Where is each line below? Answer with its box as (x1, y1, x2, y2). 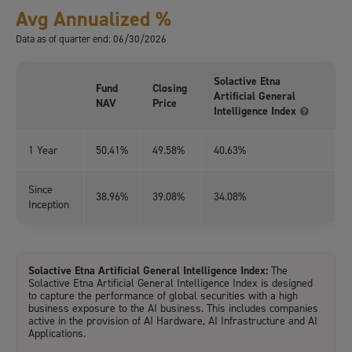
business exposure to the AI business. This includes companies (28, 301, 318, 317)
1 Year (28, 143, 58, 159)
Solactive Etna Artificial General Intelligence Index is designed (28, 276, 313, 291)
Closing (152, 81, 187, 97)
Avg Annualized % (16, 5, 171, 33)
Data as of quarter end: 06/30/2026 (16, 32, 167, 46)
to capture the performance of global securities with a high (28, 288, 298, 304)
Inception (28, 197, 69, 213)
